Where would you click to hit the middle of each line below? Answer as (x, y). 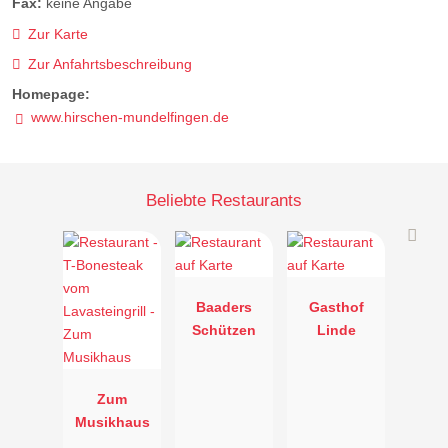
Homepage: (51, 94)
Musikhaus (112, 422)
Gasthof (336, 307)
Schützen (224, 330)
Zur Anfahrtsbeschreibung (109, 63)
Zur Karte (57, 33)
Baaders (224, 307)
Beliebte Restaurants (224, 199)
